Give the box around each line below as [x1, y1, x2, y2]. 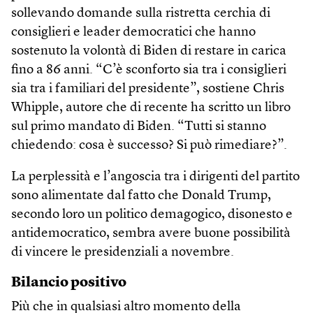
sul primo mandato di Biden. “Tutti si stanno [11, 119, 266, 133]
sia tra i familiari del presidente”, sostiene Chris [11, 82, 284, 96]
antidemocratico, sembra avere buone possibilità [11, 226, 291, 240]
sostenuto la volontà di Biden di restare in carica [11, 44, 286, 58]
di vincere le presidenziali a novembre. [11, 245, 234, 259]
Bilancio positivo [11, 275, 126, 290]
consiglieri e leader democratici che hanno [11, 25, 256, 39]
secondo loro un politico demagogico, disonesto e [11, 208, 293, 221]
